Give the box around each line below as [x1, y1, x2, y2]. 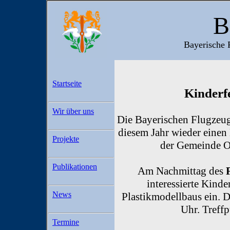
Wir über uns [52, 107, 94, 116]
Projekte [52, 135, 79, 143]
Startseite [52, 79, 82, 88]
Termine [52, 218, 79, 226]
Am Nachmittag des [137, 165, 226, 177]
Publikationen [52, 162, 97, 171]
